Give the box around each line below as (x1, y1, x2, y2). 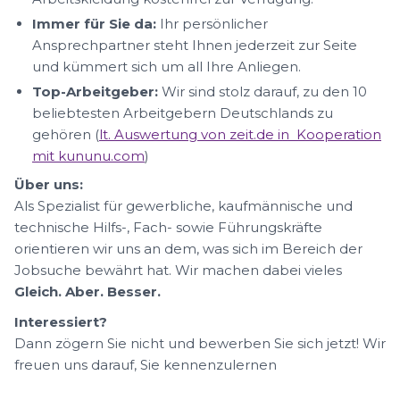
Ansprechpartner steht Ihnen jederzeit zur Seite (32, 37, 357, 54)
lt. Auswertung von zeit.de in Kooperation (99, 126, 381, 143)
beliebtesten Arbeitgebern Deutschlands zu (32, 104, 333, 121)
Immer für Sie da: (32, 15, 156, 32)
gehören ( (32, 126, 99, 143)
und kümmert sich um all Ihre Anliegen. (32, 58, 301, 75)
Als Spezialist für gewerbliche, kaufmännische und (14, 197, 353, 214)
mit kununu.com (32, 147, 145, 164)
